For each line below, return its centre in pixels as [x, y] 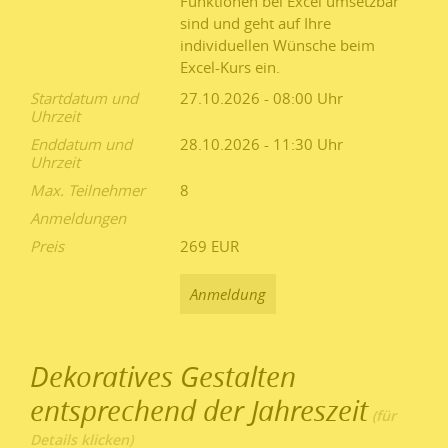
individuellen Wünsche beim [277, 45]
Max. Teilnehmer [87, 190]
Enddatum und [81, 144]
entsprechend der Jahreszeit [199, 410]
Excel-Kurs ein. [230, 67]
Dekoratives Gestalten [163, 376]
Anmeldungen [78, 218]
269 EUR [209, 246]
